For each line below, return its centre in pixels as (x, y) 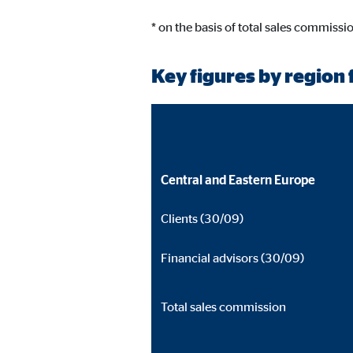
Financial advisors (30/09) (232, 258)
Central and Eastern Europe (243, 180)
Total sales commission (223, 307)
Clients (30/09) (202, 218)
